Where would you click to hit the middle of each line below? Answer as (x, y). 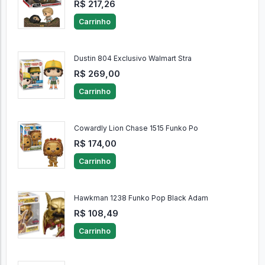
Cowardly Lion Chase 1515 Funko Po (136, 128)
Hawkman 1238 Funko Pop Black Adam (141, 198)
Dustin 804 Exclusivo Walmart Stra (132, 59)
